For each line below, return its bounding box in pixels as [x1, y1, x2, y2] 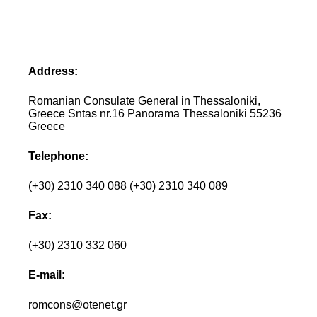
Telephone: [28, 149, 89, 162]
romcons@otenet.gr [28, 298, 127, 311]
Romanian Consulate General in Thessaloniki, [28, 94, 261, 107]
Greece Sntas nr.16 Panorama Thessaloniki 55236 [28, 107, 282, 120]
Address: [28, 64, 79, 77]
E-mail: [28, 268, 66, 281]
